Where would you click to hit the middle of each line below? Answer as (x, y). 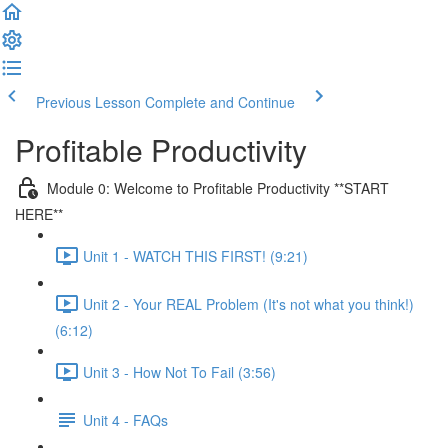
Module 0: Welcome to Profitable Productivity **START (218, 187)
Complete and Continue (220, 102)
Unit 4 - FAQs (125, 419)
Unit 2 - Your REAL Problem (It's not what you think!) (248, 303)
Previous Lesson (88, 102)
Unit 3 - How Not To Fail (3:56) (179, 371)
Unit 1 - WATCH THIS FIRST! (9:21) (195, 255)
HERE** (39, 214)
